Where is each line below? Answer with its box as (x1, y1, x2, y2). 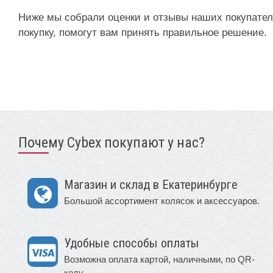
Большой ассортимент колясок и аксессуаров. (64, 196, 260, 207)
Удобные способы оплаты (64, 236, 199, 251)
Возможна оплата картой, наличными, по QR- (64, 254, 255, 265)
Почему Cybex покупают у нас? (18, 134, 205, 152)
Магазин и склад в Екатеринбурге (64, 177, 238, 193)
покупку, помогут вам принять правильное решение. (18, 27, 267, 39)
